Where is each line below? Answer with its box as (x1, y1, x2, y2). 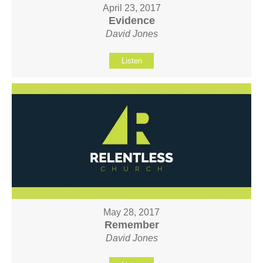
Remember (104, 219, 159, 231)
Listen (121, 56, 142, 65)
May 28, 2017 (103, 207, 160, 218)
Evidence (108, 14, 155, 26)
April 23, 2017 (102, 2, 161, 13)
